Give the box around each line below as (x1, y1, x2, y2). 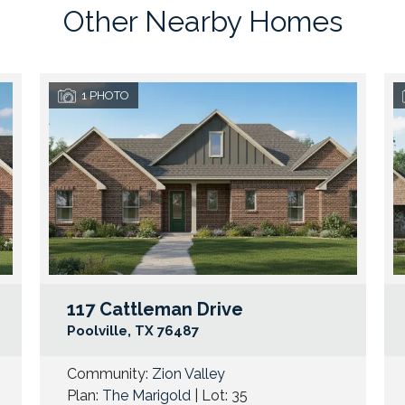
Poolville (66, 323, 127, 340)
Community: (66, 365, 152, 383)
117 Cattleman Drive (66, 298, 243, 321)
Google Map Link (11, 318, 159, 341)
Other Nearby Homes (62, 5, 343, 39)
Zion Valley (151, 365, 225, 383)
